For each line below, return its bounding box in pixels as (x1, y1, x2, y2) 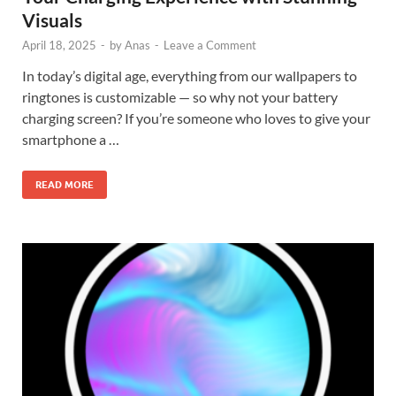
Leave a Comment (164, 38, 256, 53)
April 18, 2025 (22, 38, 96, 53)
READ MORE (35, 179, 94, 192)
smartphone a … (22, 131, 119, 148)
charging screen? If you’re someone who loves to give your (22, 110, 370, 127)
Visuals (22, 9, 82, 32)
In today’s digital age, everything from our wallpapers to (22, 67, 357, 85)
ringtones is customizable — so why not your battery (22, 88, 338, 106)
